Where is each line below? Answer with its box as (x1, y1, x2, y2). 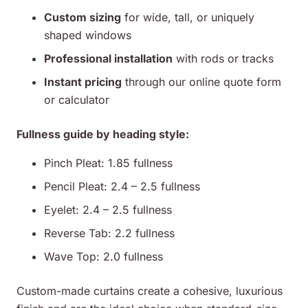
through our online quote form (122, 75, 281, 89)
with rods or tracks (173, 52, 274, 66)
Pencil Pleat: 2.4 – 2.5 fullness (44, 179, 200, 194)
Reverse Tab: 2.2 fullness (44, 226, 175, 241)
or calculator (44, 93, 109, 107)
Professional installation (44, 52, 173, 66)
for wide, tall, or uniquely (121, 10, 254, 25)
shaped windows (44, 28, 131, 43)
